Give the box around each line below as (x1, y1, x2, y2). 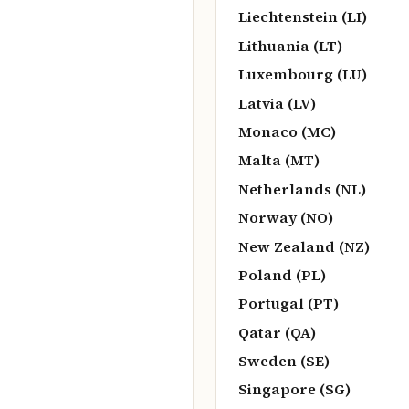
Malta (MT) (238, 150, 320, 171)
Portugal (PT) (238, 293, 339, 314)
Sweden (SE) (238, 351, 330, 372)
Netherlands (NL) (238, 178, 366, 199)
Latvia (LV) (238, 92, 316, 113)
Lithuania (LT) (238, 35, 342, 56)
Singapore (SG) (238, 379, 351, 400)
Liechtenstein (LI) (238, 6, 367, 27)
